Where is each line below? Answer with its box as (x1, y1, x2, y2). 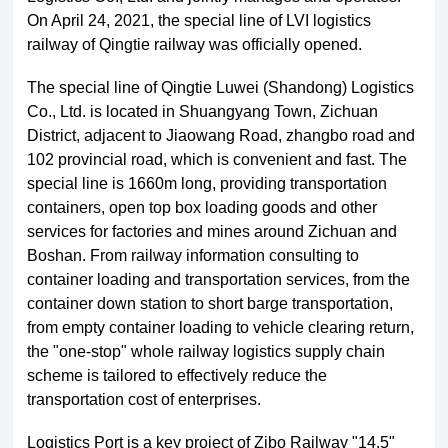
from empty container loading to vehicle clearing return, (27, 318, 414, 336)
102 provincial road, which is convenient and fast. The (27, 150, 407, 168)
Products (63, 341, 116, 356)
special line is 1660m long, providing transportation (27, 174, 387, 192)
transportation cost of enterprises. (27, 390, 261, 408)
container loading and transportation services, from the (27, 270, 410, 288)
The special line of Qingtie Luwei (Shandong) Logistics (27, 78, 414, 96)
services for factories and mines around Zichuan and (27, 222, 397, 240)
